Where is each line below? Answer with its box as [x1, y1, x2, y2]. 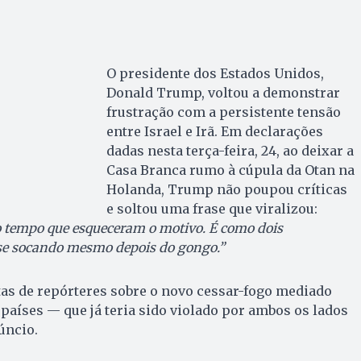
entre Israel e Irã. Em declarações [106, 123, 323, 140]
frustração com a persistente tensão [106, 104, 341, 121]
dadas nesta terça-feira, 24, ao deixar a [106, 143, 354, 160]
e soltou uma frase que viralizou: [106, 201, 317, 218]
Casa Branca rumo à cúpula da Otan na [106, 162, 355, 179]
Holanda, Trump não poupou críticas [106, 181, 347, 198]
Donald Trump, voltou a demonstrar [106, 85, 340, 102]
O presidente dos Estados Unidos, [106, 65, 324, 82]
